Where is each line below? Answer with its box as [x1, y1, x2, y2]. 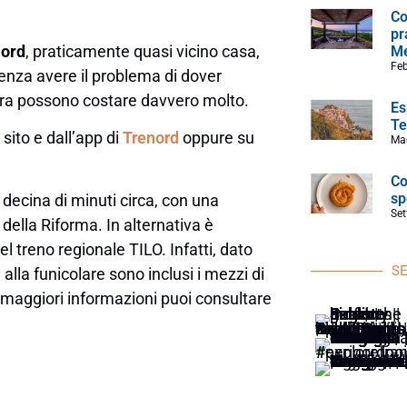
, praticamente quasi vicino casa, [25, 42, 260, 62]
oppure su [179, 128, 254, 148]
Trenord [123, 128, 179, 148]
